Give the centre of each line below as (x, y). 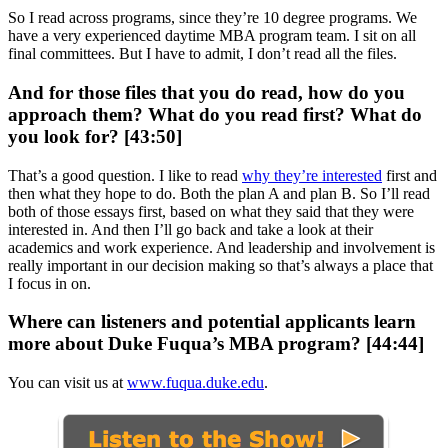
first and (409, 175)
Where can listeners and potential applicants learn (212, 322)
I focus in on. (51, 283)
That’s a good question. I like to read (125, 175)
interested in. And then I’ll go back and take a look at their (190, 229)
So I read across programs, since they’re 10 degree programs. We (212, 18)
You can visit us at (67, 383)
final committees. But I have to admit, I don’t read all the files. (204, 54)
